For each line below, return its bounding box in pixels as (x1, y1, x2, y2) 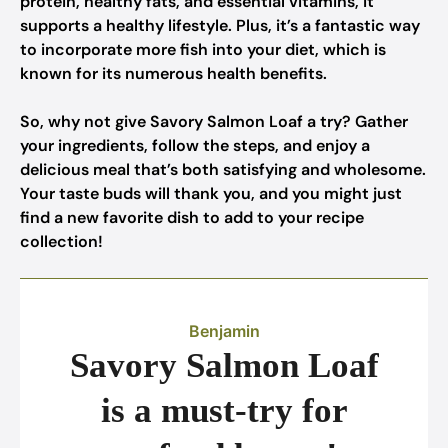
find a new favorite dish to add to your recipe (20, 207, 364, 228)
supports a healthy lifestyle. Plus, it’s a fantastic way (20, 15, 420, 36)
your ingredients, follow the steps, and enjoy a (20, 135, 370, 156)
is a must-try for (100, 391, 348, 430)
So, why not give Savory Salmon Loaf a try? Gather (20, 111, 408, 132)
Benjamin (188, 321, 260, 341)
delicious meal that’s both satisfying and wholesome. (20, 159, 426, 180)
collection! (20, 231, 103, 252)
